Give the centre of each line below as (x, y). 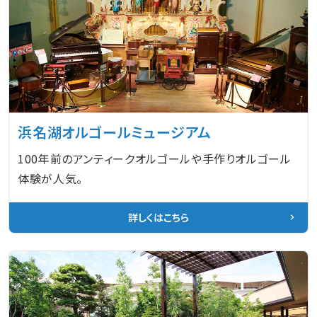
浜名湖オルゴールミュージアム (115, 132)
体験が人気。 (50, 178)
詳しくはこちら (158, 217)
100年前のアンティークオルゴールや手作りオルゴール (155, 158)
